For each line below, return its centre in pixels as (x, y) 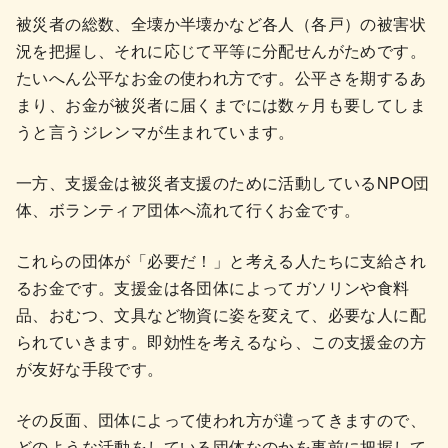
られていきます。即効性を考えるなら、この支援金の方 (221, 341)
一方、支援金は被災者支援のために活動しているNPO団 (223, 182)
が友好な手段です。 (90, 368)
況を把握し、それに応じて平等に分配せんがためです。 (221, 50)
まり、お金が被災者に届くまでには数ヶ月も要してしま (221, 104)
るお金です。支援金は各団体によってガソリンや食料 (213, 287)
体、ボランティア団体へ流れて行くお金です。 (188, 209)
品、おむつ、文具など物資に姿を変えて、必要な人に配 (221, 314)
